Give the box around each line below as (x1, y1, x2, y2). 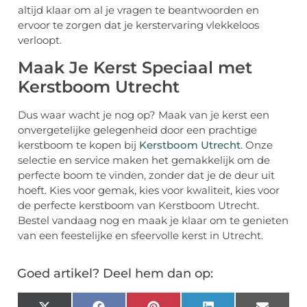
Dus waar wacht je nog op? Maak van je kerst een (18, 108, 269, 121)
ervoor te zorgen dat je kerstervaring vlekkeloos (18, 19, 259, 32)
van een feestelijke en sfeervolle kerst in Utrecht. (18, 228, 263, 242)
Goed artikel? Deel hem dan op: (17, 266, 213, 282)
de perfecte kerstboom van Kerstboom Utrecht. (18, 198, 259, 212)
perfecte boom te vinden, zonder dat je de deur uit (18, 168, 275, 182)
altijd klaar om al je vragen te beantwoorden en (18, 3, 259, 17)
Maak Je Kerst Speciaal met (18, 57, 252, 77)
